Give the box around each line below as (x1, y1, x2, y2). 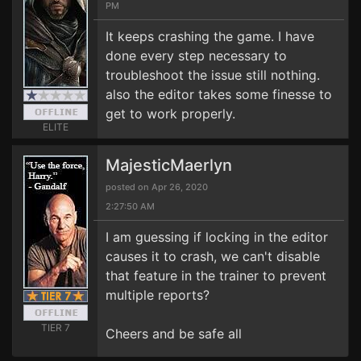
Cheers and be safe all (106, 326, 242, 342)
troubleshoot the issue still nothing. (106, 67, 320, 83)
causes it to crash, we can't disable (106, 248, 320, 264)
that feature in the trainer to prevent (106, 268, 326, 284)
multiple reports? (106, 287, 210, 303)
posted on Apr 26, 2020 (106, 181, 208, 193)
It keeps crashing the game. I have (106, 28, 314, 44)
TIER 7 (40, 322, 70, 334)
